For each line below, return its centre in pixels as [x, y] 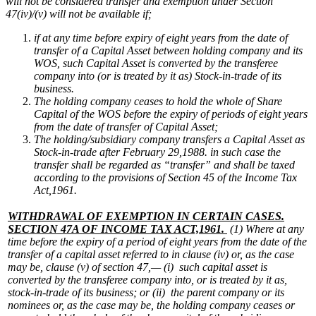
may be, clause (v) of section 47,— [84, 267]
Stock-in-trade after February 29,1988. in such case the [157, 152]
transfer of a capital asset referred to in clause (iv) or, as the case [151, 254]
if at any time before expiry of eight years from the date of [161, 37]
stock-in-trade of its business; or [79, 292]
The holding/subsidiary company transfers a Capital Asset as [169, 139]
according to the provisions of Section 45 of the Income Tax [165, 177]
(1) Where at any [267, 229]
